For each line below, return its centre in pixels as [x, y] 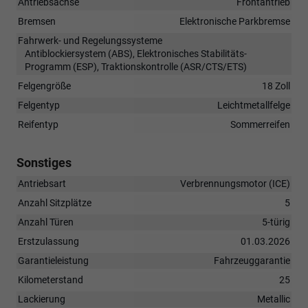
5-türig [276, 222]
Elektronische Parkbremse [235, 21]
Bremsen [37, 21]
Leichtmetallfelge [254, 105]
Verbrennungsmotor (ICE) [235, 183]
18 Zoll [276, 86]
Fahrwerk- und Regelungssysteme [90, 40]
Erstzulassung [48, 241]
